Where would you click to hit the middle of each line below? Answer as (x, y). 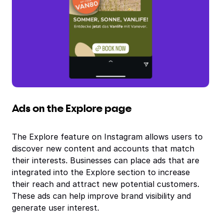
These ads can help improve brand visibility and (101, 196)
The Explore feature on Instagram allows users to (107, 137)
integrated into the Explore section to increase (101, 172)
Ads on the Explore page (72, 109)
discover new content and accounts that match (103, 148)
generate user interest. (55, 208)
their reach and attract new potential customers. (106, 184)
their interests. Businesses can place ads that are (106, 160)
